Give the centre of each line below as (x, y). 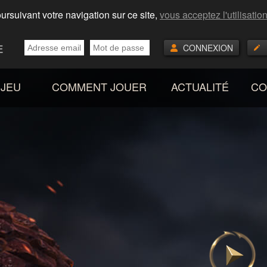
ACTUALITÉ (200, 86)
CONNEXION (208, 48)
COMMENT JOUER (99, 86)
